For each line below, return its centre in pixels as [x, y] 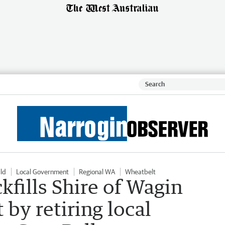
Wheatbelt [140, 172]
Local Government [42, 172]
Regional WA [97, 172]
